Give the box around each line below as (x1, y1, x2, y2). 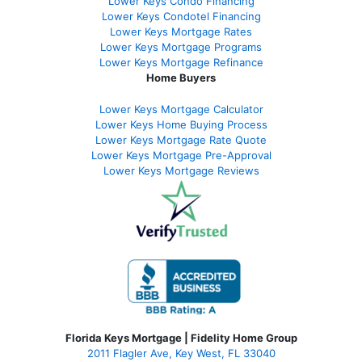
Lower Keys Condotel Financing (101, 10, 261, 23)
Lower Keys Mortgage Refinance (99, 56, 263, 69)
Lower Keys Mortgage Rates (110, 25, 252, 39)
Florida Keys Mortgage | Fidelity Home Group (65, 331, 297, 345)
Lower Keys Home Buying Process (95, 118, 267, 132)
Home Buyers (146, 71, 216, 85)
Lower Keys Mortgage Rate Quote (95, 133, 267, 147)
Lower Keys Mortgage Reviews (103, 164, 259, 178)
